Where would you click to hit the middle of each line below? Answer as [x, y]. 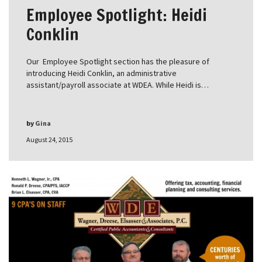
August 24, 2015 [49, 139]
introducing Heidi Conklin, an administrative [101, 73]
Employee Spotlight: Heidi [117, 15]
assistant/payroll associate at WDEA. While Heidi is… [118, 85]
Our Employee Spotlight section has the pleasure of [118, 61]
